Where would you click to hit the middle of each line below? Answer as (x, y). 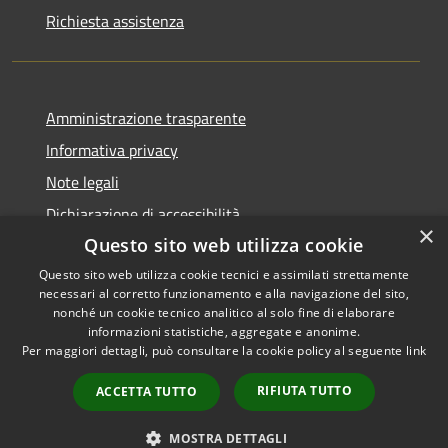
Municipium (302, 362)
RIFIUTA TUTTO (305, 390)
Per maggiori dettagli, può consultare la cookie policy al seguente (213, 350)
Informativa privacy (112, 149)
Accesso (382, 362)
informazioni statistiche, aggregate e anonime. (224, 331)
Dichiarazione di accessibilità (143, 213)
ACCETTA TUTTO (146, 391)
